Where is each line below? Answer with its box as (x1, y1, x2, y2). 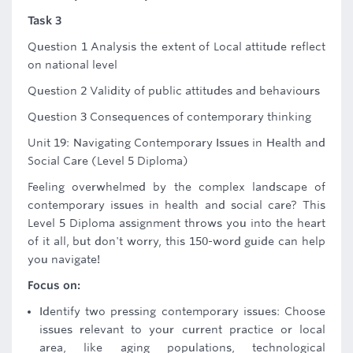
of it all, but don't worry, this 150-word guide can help (28, 235, 325, 247)
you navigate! (28, 253, 100, 266)
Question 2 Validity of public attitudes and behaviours (28, 84, 320, 97)
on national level (28, 58, 117, 71)
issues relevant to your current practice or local (39, 323, 325, 336)
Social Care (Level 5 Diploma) (28, 154, 188, 167)
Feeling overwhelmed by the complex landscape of (28, 180, 325, 193)
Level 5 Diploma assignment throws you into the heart (28, 217, 325, 229)
